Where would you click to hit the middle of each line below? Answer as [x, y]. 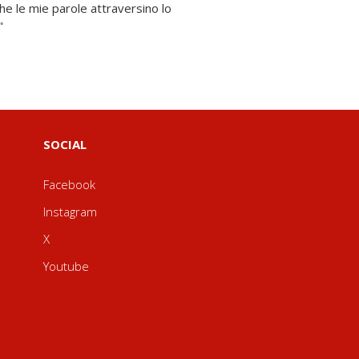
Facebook [69, 184]
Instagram [70, 212]
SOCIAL [65, 144]
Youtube [66, 266]
